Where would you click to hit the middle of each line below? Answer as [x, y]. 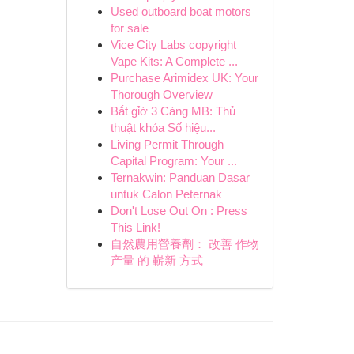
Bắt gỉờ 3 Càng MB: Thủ [173, 111]
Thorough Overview [161, 94]
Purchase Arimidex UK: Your [184, 78]
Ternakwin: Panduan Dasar [180, 177]
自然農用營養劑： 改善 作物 [185, 244]
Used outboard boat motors [181, 11]
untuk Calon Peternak [166, 194]
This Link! [135, 227]
